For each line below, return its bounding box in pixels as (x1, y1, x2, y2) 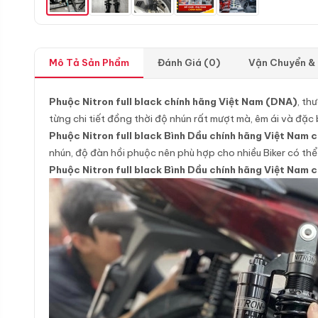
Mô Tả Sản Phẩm (49, 57, 129, 68)
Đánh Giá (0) (158, 57, 220, 68)
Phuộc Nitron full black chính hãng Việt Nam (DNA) (49, 95, 297, 108)
